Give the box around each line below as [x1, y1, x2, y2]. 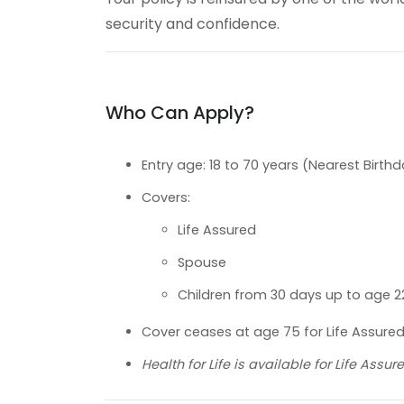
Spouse [178, 252, 226, 271]
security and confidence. [106, 13, 280, 34]
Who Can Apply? [106, 99, 254, 125]
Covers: [142, 188, 190, 207]
